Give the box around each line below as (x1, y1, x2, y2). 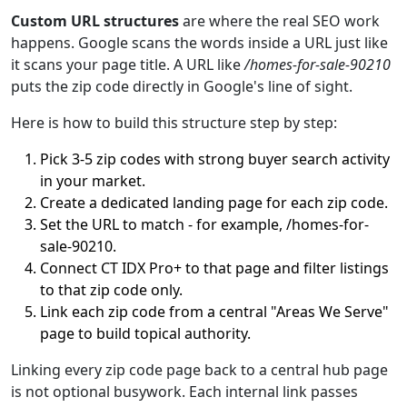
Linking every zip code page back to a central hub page (11, 360, 388, 380)
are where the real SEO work (179, 11, 380, 31)
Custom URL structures (11, 11, 179, 31)
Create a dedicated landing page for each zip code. (40, 193, 388, 213)
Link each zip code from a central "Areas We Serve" (40, 302, 389, 322)
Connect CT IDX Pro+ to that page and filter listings (40, 258, 389, 278)
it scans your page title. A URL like (11, 55, 244, 74)
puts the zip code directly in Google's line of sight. (11, 76, 352, 96)
